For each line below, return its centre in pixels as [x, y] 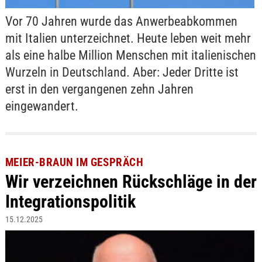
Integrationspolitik [70, 202]
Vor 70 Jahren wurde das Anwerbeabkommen [121, 21]
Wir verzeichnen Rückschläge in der [131, 182]
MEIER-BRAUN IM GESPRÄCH [74, 163]
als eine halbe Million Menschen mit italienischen [130, 55]
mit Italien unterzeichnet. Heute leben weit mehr [128, 38]
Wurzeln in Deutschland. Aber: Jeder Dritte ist [122, 72]
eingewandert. [42, 106]
